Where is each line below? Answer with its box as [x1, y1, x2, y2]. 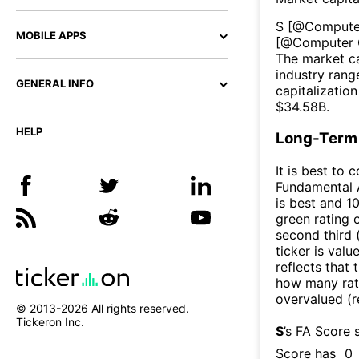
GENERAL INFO [16, 77, 94, 90]
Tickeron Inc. [16, 315, 84, 329]
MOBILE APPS [16, 29, 87, 42]
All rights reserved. [88, 301, 189, 316]
